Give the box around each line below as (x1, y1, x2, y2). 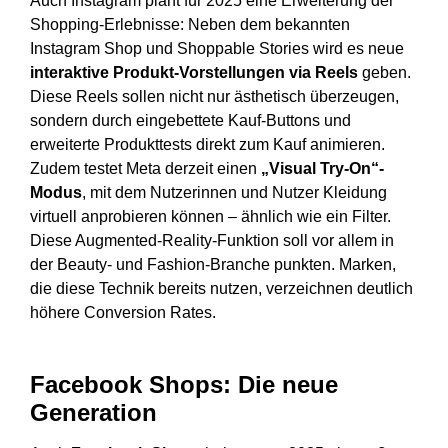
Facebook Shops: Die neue (30, 371, 338, 399)
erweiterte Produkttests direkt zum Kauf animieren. (30, 136, 385, 154)
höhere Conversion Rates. (30, 304, 216, 322)
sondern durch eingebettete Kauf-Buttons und (30, 112, 351, 130)
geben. (362, 64, 411, 82)
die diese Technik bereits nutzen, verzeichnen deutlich (30, 280, 413, 298)
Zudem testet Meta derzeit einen (30, 160, 261, 178)
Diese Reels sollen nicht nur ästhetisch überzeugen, (30, 88, 399, 106)
